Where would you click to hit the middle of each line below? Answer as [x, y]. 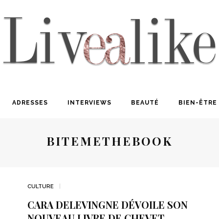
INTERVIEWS [89, 103]
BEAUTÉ [145, 103]
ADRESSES [30, 103]
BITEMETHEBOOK [109, 141]
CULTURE [40, 186]
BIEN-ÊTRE [197, 103]
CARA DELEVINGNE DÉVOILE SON [107, 205]
